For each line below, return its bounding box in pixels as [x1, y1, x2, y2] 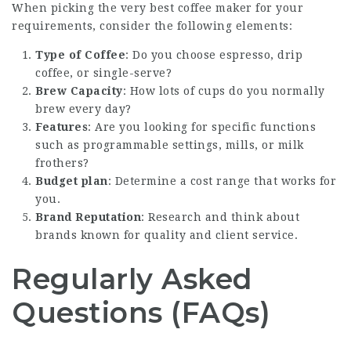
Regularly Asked [12, 262, 253, 296]
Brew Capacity [35, 85, 123, 97]
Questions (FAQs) [12, 295, 270, 330]
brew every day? [35, 103, 132, 115]
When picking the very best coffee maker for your [12, 2, 303, 14]
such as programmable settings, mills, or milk [35, 139, 304, 151]
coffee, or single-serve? [35, 67, 172, 79]
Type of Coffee [35, 49, 125, 61]
